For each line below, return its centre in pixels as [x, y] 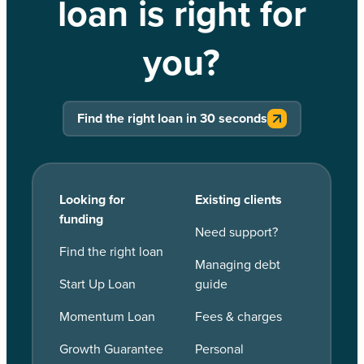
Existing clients [238, 199]
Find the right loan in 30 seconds [172, 118]
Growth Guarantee [112, 349]
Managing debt [237, 264]
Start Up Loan [98, 284]
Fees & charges [238, 316]
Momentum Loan [108, 316]
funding [82, 219]
